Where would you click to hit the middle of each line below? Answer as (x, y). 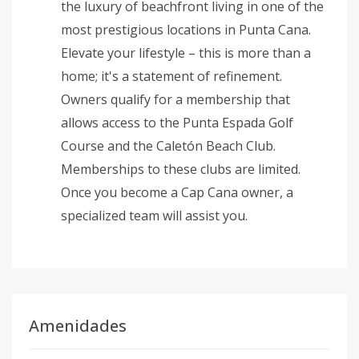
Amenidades (78, 326)
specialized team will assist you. (154, 216)
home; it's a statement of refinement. (171, 76)
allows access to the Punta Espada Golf (177, 123)
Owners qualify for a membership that (175, 99)
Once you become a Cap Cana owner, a (177, 192)
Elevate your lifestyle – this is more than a (186, 53)
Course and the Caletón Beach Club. (168, 146)
